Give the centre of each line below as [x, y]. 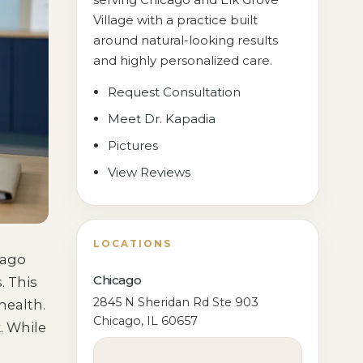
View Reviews [149, 172]
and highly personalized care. [183, 60]
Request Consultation [175, 92]
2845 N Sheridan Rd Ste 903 [176, 302]
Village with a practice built [176, 20]
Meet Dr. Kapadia [162, 119]
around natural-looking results [186, 40]
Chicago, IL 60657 [146, 321]
